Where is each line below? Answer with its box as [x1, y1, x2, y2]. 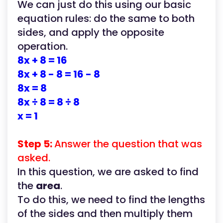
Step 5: [17, 137, 54, 151]
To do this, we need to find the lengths [17, 193, 205, 207]
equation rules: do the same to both [17, 11, 195, 25]
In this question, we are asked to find [17, 165, 199, 179]
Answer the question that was [54, 137, 202, 151]
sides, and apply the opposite [17, 25, 164, 39]
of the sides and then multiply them [17, 207, 193, 221]
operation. [17, 39, 68, 53]
